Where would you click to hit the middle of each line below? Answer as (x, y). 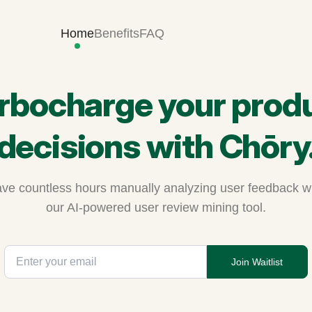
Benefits (116, 33)
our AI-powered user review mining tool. (156, 208)
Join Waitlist (257, 262)
